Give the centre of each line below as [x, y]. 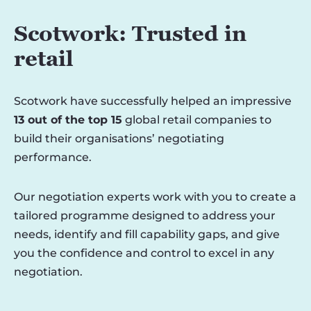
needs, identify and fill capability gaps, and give [147, 234]
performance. [53, 157]
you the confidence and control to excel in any [144, 253]
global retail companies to [197, 120]
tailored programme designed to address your [145, 216]
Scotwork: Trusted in [130, 33]
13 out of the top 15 [68, 120]
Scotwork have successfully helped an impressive [153, 101]
